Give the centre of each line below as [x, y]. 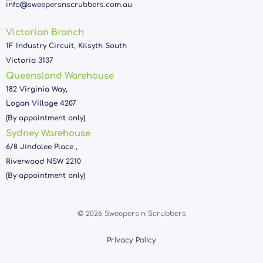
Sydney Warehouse [48, 134]
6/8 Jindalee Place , [42, 147]
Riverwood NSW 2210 [43, 161]
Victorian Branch [45, 33]
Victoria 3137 [30, 60]
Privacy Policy [131, 240]
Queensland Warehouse [60, 76]
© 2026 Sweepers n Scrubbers [131, 214]
